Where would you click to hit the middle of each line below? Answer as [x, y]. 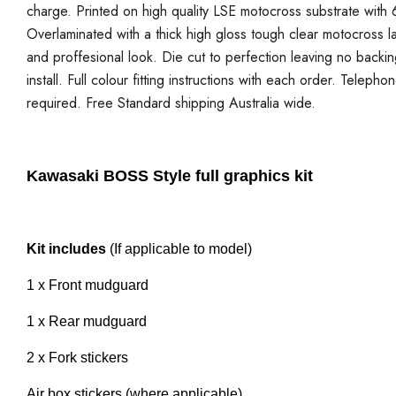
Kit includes [66, 248]
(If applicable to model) [179, 248]
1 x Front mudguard [88, 285]
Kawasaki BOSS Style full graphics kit [170, 175]
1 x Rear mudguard [87, 321]
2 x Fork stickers [77, 357]
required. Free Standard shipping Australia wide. [171, 103]
